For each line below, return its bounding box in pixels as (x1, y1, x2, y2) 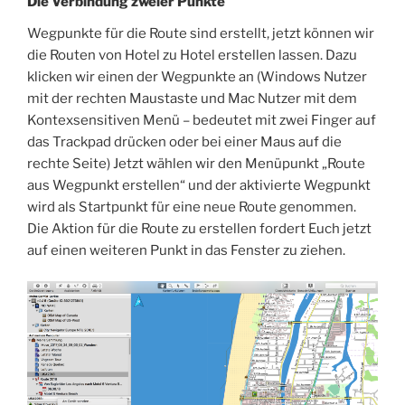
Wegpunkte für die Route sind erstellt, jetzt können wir (27, 24, 374, 42)
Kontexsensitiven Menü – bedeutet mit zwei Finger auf (27, 111, 376, 128)
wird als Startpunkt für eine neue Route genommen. (27, 198, 356, 215)
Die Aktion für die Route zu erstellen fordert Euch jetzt (27, 220, 372, 237)
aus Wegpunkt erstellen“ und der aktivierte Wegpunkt (27, 176, 371, 193)
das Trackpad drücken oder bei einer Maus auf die (27, 133, 342, 150)
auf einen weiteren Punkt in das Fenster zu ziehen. (27, 241, 345, 259)
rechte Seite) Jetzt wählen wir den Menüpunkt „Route (27, 155, 365, 172)
